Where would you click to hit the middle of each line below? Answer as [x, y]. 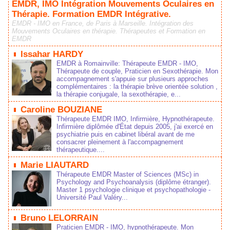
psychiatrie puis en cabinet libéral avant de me [126, 134]
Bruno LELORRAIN [59, 218]
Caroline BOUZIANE [61, 110]
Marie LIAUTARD [55, 165]
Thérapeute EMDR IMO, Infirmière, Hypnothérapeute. [136, 119]
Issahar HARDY [52, 54]
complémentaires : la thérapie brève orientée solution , [137, 87]
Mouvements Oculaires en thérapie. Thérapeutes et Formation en [109, 31]
